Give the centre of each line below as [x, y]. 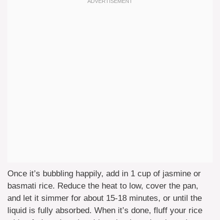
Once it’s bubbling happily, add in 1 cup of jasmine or [104, 173]
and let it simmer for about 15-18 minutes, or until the [105, 198]
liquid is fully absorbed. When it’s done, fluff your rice [105, 210]
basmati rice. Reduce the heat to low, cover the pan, [103, 186]
